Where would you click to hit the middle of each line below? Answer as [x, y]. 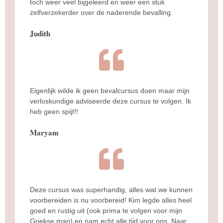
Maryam [44, 132]
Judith [40, 33]
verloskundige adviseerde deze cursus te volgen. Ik [111, 101]
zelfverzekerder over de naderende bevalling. [101, 12]
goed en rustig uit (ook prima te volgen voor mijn [106, 210]
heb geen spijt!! [54, 111]
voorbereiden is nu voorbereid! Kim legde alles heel [111, 200]
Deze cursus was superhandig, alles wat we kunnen [111, 189]
